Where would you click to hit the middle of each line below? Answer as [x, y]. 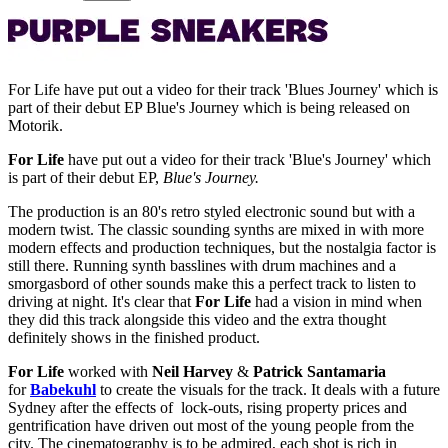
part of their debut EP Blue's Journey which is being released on [209, 107]
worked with [110, 371]
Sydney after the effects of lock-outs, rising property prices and [207, 407]
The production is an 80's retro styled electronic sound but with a [211, 211]
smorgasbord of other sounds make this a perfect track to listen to [212, 283]
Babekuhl [63, 389]
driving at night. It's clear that [101, 301]
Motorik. [35, 125]
